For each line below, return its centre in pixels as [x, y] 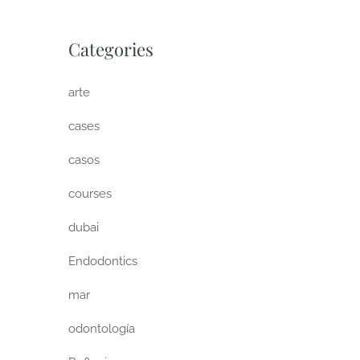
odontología [102, 329]
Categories [111, 49]
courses [90, 194]
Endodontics [103, 262]
